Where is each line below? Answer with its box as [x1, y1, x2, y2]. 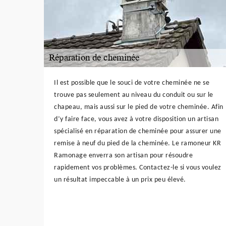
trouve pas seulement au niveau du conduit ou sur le [54, 91, 213, 99]
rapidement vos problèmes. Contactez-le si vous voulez [54, 163, 221, 172]
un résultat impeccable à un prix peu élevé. [54, 176, 186, 184]
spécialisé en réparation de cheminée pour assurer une [54, 127, 221, 135]
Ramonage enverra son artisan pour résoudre [54, 151, 193, 159]
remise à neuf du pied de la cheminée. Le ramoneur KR [54, 139, 221, 147]
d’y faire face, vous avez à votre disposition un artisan [54, 115, 218, 123]
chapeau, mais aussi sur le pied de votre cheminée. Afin [54, 103, 223, 111]
